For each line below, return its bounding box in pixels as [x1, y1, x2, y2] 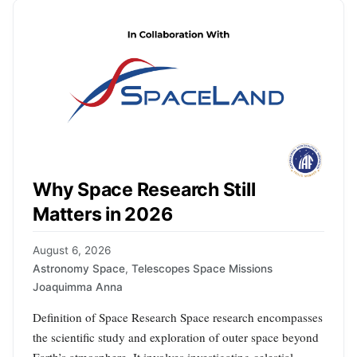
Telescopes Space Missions [131, 261, 273, 275]
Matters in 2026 [33, 203, 173, 226]
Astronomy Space [33, 261, 125, 275]
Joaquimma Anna [33, 280, 123, 293]
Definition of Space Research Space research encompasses [33, 308, 323, 325]
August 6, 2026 [33, 243, 111, 257]
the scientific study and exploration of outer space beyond [33, 328, 319, 345]
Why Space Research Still [33, 178, 256, 202]
